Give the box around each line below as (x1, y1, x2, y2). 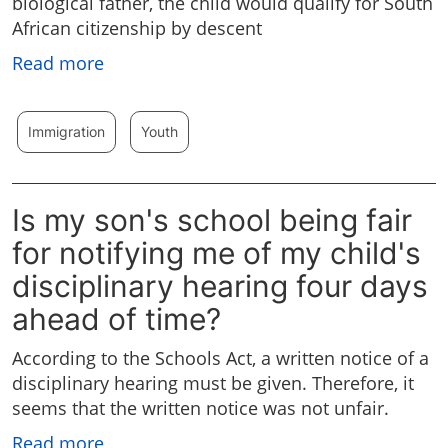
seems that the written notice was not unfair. (12, 396, 389, 421)
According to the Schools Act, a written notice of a (12, 346, 429, 371)
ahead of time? (12, 301, 221, 338)
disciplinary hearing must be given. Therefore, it (12, 371, 414, 396)
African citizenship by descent (12, 16, 262, 41)
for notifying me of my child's (12, 235, 421, 272)
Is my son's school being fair (12, 202, 412, 239)
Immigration (28, 123, 105, 141)
